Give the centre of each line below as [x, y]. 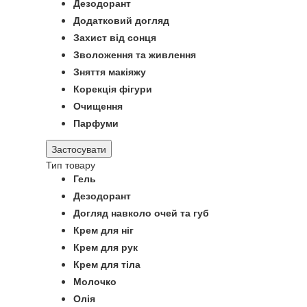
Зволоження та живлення [135, 54]
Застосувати [79, 149]
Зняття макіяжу [110, 71]
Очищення [98, 106]
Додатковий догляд [121, 20]
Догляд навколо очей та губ [141, 212]
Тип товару [71, 164]
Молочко [95, 281]
